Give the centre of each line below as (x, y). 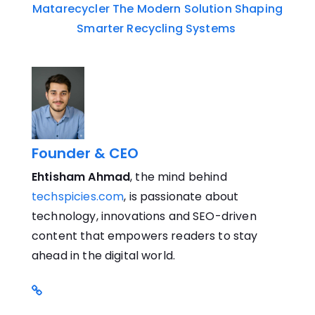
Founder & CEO (85, 153)
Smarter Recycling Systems (156, 29)
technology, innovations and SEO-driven (144, 216)
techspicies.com (78, 196)
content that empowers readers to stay (145, 236)
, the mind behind (179, 176)
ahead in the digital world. (104, 255)
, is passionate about (181, 196)
